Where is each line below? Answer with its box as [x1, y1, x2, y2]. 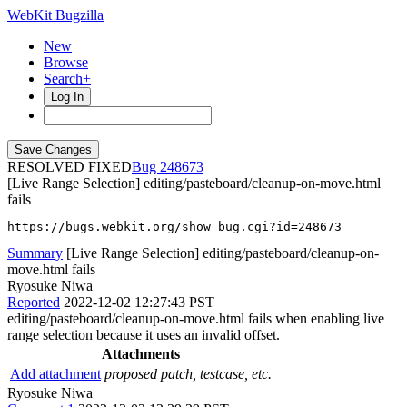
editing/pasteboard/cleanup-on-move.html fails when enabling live [7, 311, 384, 326]
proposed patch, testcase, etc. [104, 366, 272, 382]
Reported [7, 294, 60, 310]
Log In [51, 90, 84, 104]
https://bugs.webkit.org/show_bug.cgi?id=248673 [7, 220, 342, 233]
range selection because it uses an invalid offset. [7, 327, 280, 342]
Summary [7, 245, 63, 261]
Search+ [44, 71, 91, 86]
